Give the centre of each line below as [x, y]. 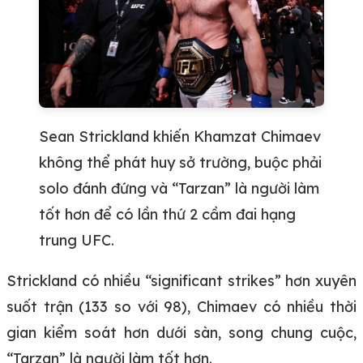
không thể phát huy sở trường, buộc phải [180, 162]
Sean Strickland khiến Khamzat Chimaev [180, 136]
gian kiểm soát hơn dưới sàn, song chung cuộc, [181, 332]
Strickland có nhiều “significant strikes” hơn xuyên [181, 280]
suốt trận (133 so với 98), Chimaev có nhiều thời [181, 306]
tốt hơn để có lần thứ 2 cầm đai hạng [167, 214]
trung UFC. [77, 240]
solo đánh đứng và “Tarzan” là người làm [179, 188]
